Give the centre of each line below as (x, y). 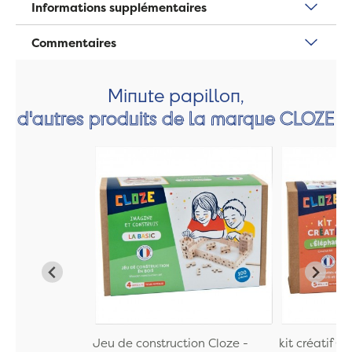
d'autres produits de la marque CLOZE (176, 118)
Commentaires (74, 42)
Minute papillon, (176, 95)
